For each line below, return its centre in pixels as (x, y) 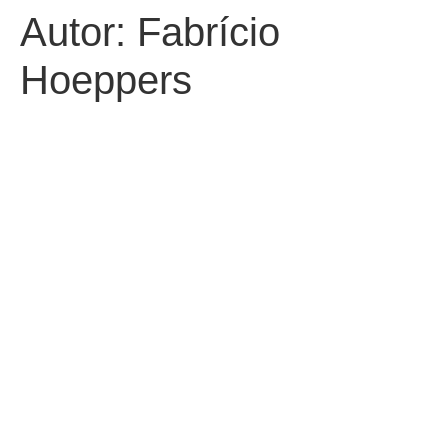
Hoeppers (106, 80)
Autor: (78, 32)
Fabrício (208, 32)
